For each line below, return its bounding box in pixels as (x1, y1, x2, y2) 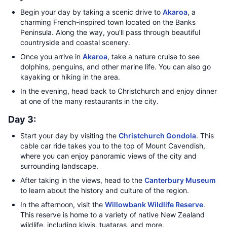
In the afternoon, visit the (20, 200, 105, 209)
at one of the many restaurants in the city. (20, 97, 159, 105)
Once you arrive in (20, 52, 83, 61)
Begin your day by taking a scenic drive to (20, 8, 163, 16)
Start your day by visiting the (20, 131, 119, 140)
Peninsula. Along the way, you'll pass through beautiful (20, 28, 200, 36)
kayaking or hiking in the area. (20, 72, 120, 81)
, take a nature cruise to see (107, 52, 200, 61)
